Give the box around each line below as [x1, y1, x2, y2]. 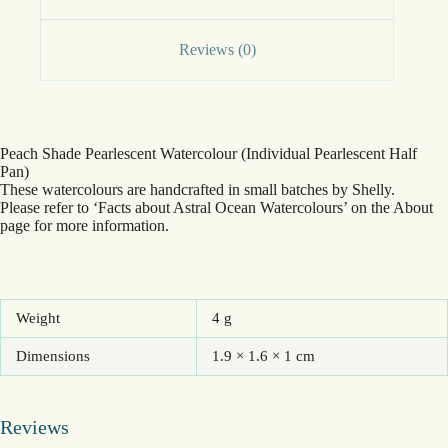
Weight [16, 309, 60, 326]
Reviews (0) [178, 40, 256, 58]
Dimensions [16, 347, 90, 364]
